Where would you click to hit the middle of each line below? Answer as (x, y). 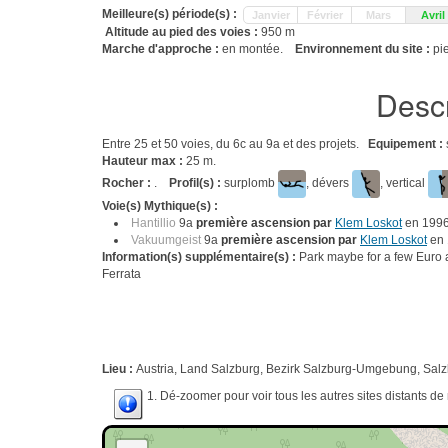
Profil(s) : (195, 183)
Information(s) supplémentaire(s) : (200, 257)
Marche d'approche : (162, 49)
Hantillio (153, 223)
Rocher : (128, 183)
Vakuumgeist (166, 240)
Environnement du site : (364, 49)
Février (324, 15)
